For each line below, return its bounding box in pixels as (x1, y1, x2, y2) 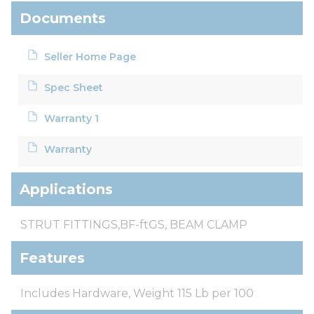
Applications (20, 180, 113, 198)
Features (20, 249, 85, 266)
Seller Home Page (44, 50, 137, 63)
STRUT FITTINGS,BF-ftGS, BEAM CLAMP (20, 217, 247, 231)
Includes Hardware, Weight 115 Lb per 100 (20, 286, 254, 300)
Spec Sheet (44, 81, 104, 94)
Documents (20, 9, 106, 27)
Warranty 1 (44, 111, 100, 125)
